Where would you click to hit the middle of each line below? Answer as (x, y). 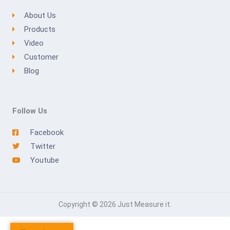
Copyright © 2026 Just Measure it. (115, 204)
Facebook (47, 132)
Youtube (44, 160)
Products (40, 29)
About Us (40, 15)
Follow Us (30, 111)
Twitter (43, 146)
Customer (41, 57)
